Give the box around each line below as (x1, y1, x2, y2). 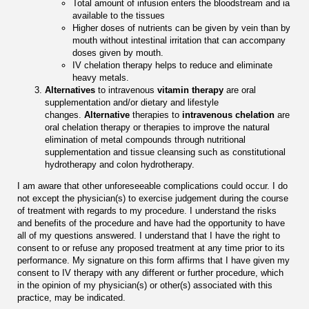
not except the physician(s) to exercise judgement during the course (17, 193, 288, 204)
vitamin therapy (157, 85, 226, 96)
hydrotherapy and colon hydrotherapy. (45, 159, 195, 170)
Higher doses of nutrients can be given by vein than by (72, 23, 290, 34)
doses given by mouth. (72, 48, 163, 59)
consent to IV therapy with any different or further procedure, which (17, 268, 283, 279)
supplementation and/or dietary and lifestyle (45, 97, 219, 108)
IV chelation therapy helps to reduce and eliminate (72, 60, 272, 71)
